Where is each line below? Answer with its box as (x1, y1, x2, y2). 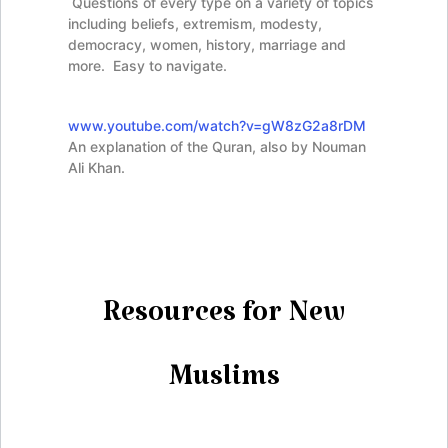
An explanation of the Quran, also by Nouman (68, 137, 366, 155)
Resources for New (102, 299, 346, 340)
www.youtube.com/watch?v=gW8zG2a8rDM (68, 116, 366, 134)
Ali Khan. (68, 158, 125, 176)
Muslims (168, 363, 280, 404)
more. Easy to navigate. (68, 56, 227, 74)
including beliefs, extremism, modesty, (68, 14, 322, 32)
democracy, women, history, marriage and (68, 35, 346, 53)
